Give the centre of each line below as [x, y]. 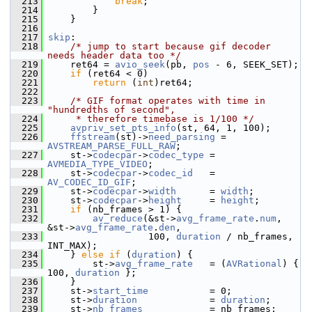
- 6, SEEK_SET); [254, 64]
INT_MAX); [72, 245]
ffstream [93, 137]
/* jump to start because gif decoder [171, 46]
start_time [120, 291]
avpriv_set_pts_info [123, 128]
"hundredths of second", [111, 110]
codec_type [176, 155]
